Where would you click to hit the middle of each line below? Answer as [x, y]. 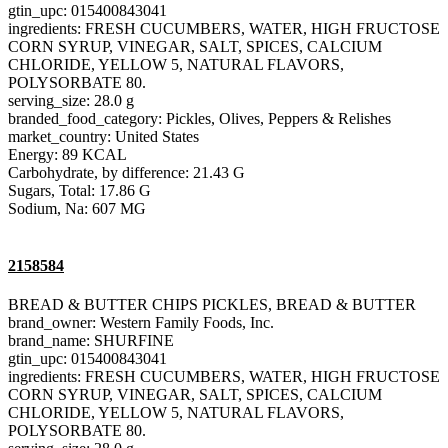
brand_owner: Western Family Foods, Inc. [141, 323]
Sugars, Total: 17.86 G [79, 190]
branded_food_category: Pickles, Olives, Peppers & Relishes [199, 118]
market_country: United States [103, 136]
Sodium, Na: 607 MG [77, 208]
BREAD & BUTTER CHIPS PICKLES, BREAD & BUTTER [212, 305]
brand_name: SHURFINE [91, 341]
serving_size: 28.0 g [71, 100]
